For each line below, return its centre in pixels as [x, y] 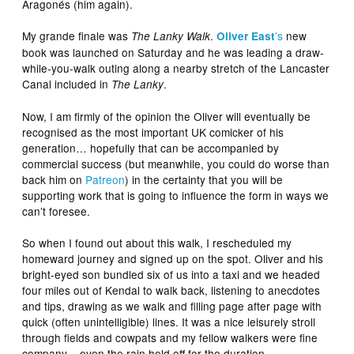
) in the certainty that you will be [204, 180]
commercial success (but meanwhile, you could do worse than [176, 164]
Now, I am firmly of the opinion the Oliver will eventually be [167, 117]
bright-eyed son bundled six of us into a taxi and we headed [171, 275]
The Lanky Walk [171, 36]
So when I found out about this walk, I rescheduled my [157, 243]
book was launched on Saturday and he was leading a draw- [173, 53]
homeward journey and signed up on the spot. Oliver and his [173, 259]
